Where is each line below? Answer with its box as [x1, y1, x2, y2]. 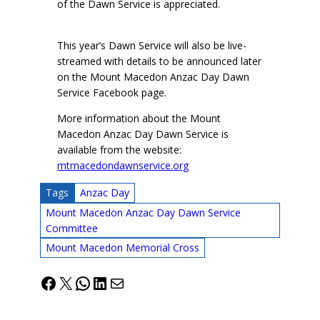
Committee [45, 221, 98, 235]
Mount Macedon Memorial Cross [45, 241, 199, 255]
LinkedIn [91, 270, 158, 294]
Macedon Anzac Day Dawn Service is [57, 126, 229, 141]
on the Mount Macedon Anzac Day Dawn [57, 69, 249, 84]
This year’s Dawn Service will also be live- [57, 38, 246, 52]
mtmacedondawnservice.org [57, 158, 189, 172]
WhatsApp [74, 270, 155, 294]
